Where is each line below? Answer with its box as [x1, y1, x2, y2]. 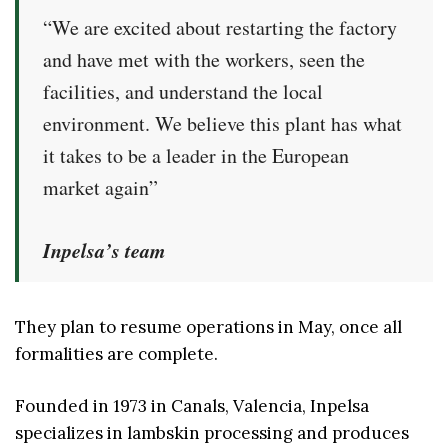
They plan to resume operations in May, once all [15, 315, 402, 338]
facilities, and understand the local [43, 77, 323, 105]
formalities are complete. [15, 342, 218, 365]
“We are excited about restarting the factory [43, 13, 397, 41]
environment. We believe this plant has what [43, 109, 402, 137]
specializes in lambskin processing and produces [15, 422, 409, 445]
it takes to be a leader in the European [43, 141, 349, 169]
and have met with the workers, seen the [43, 45, 365, 73]
